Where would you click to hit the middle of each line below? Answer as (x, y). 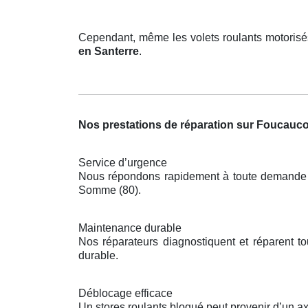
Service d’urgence (123, 163)
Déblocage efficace (125, 294)
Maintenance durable (130, 228)
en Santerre (109, 52)
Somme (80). (110, 190)
